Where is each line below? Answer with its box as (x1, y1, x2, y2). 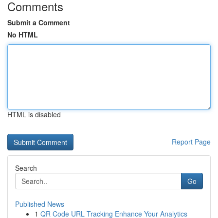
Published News (15, 199, 64, 209)
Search (15, 163, 37, 173)
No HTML (7, 30, 38, 39)
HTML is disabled (7, 109, 61, 119)
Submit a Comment (7, 18, 70, 27)
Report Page (172, 137, 211, 146)
